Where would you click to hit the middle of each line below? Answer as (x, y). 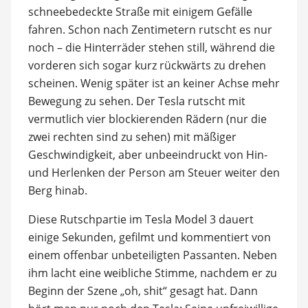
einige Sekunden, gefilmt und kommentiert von (149, 237)
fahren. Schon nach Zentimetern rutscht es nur (150, 30)
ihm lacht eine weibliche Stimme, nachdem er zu (152, 273)
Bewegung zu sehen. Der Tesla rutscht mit (136, 101)
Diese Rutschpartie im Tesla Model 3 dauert (141, 219)
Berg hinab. (57, 190)
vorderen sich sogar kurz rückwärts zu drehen (147, 65)
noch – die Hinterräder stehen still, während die (151, 47)
